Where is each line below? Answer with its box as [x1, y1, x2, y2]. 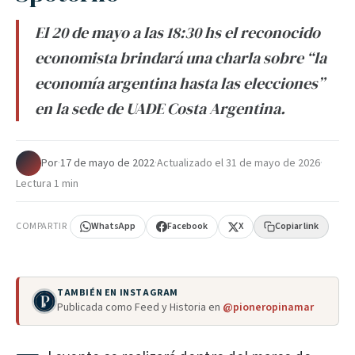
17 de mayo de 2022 [60, 155, 155, 171]
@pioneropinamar [223, 300, 314, 315]
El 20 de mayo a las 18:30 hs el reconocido [35, 21, 320, 44]
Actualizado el [157, 155, 226, 171]
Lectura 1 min [16, 176, 78, 192]
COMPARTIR [16, 219, 67, 233]
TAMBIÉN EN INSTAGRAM [57, 286, 178, 300]
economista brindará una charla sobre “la [35, 47, 326, 69]
